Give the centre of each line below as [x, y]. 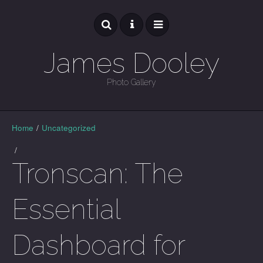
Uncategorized [69, 128]
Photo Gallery [131, 82]
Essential [66, 209]
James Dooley [131, 63]
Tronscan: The [97, 173]
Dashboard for [98, 245]
